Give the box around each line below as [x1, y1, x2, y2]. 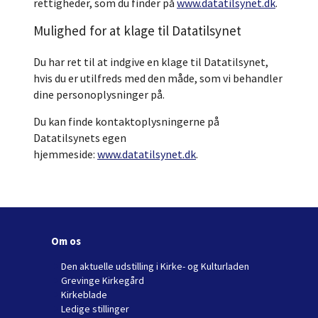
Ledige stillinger [61, 302, 129, 315]
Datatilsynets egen [33, 131, 126, 145]
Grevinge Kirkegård [61, 274, 144, 287]
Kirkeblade [61, 288, 107, 301]
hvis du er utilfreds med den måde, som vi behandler [33, 71, 283, 85]
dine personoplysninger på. [33, 87, 165, 102]
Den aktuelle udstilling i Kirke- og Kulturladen [61, 260, 249, 273]
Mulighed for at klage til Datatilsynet [33, 22, 241, 39]
